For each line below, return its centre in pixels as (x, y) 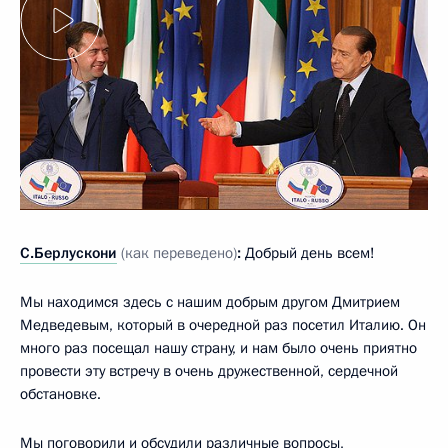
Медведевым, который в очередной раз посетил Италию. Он (223, 324)
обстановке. (60, 393)
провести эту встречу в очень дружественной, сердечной (209, 370)
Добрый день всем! (310, 252)
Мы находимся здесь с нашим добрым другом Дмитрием (210, 301)
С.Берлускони (68, 252)
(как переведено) (179, 252)
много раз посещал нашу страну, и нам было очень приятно (218, 347)
